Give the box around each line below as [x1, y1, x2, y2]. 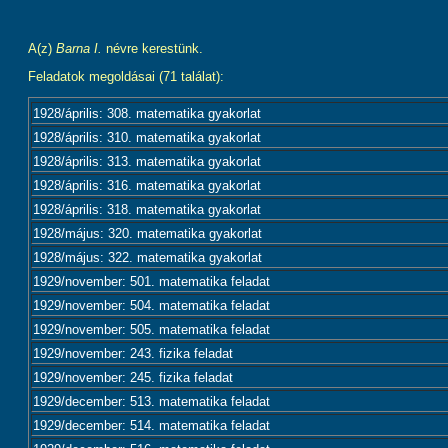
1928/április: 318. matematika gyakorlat [33, 202, 261, 217]
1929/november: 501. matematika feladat [33, 274, 270, 289]
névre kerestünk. [102, 41, 203, 56]
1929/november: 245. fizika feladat [33, 370, 233, 385]
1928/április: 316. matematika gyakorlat [33, 178, 261, 193]
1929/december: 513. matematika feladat [33, 394, 270, 409]
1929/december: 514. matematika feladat [33, 418, 270, 433]
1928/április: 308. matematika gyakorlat [33, 106, 261, 121]
